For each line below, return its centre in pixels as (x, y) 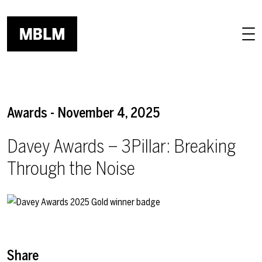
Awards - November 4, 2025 (83, 113)
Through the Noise (71, 168)
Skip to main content (45, 7)
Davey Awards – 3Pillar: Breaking (121, 146)
